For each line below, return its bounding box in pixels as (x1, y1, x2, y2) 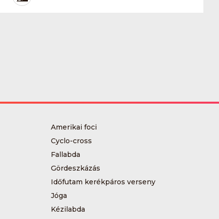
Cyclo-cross (50, 136, 92, 145)
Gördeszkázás (50, 163, 100, 173)
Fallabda (50, 150, 80, 159)
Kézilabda (50, 204, 85, 214)
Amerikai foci (50, 122, 97, 131)
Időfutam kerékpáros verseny (50, 177, 155, 186)
